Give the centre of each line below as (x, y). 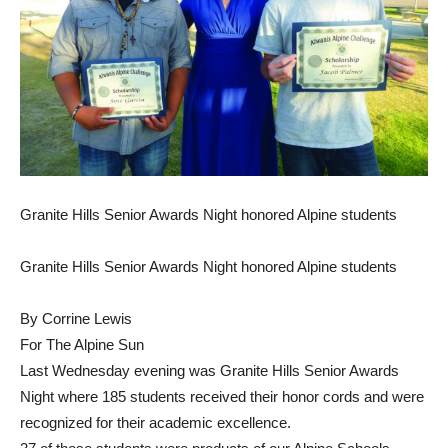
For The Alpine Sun (82, 344)
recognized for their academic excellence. (155, 422)
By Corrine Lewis (76, 318)
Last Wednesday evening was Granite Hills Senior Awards (209, 370)
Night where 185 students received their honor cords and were (222, 396)
